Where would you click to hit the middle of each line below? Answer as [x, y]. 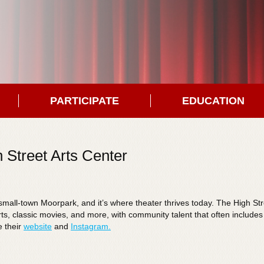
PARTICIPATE [84, 101]
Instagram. [91, 226]
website [38, 226]
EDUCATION [213, 101]
